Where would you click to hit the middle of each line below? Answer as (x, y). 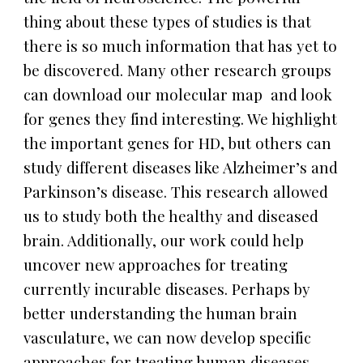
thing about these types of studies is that (168, 21)
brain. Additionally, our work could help (164, 240)
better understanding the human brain (161, 313)
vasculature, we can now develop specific (168, 337)
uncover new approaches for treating (156, 265)
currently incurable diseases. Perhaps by (167, 289)
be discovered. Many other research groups (178, 70)
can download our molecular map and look (178, 94)
